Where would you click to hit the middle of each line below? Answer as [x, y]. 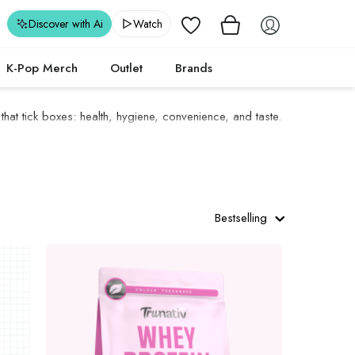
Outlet [126, 68]
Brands [194, 68]
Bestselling [240, 218]
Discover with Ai [65, 24]
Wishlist [218, 23]
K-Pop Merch [42, 68]
